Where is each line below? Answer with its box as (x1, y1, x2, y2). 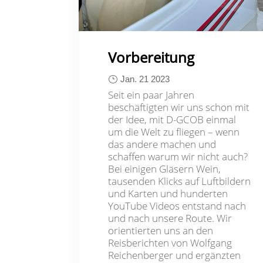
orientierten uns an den (108, 223, 214, 237)
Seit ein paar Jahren (108, 87, 195, 102)
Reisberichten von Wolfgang (108, 235, 232, 249)
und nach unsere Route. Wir (108, 211, 232, 225)
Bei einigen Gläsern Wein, (108, 161, 221, 176)
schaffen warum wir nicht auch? (108, 149, 248, 163)
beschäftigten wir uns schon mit (108, 100, 250, 114)
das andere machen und (108, 137, 217, 151)
